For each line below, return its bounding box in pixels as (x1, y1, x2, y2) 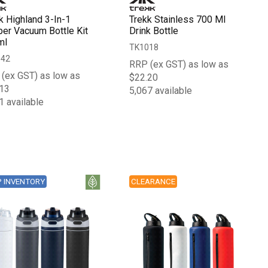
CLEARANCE (131, 176, 176, 186)
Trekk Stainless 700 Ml (129, 13, 226, 25)
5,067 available (129, 84, 193, 96)
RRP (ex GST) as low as (129, 58, 229, 70)
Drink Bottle (129, 25, 179, 36)
